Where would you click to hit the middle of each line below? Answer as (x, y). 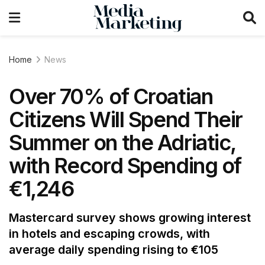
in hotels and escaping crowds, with (109, 234)
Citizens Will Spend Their (126, 119)
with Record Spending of (125, 166)
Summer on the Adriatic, (122, 143)
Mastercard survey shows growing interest (130, 218)
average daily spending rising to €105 (114, 250)
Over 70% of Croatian (111, 96)
